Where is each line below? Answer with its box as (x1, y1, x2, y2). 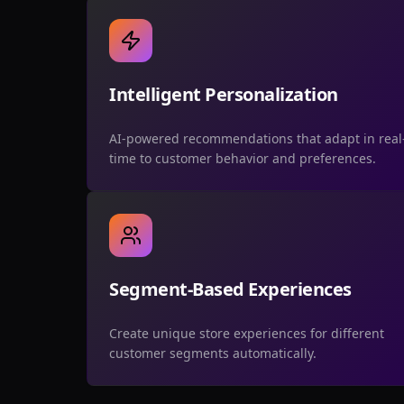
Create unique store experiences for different (109, 324, 384, 342)
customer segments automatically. (109, 344, 317, 362)
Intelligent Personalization (109, 81, 338, 106)
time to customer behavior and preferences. (109, 149, 376, 167)
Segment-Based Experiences (109, 276, 352, 301)
